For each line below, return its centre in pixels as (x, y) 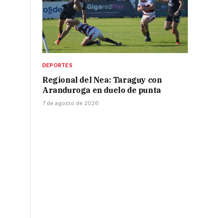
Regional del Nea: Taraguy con (102, 80)
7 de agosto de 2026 (71, 103)
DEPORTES (57, 65)
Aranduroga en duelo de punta (102, 90)
